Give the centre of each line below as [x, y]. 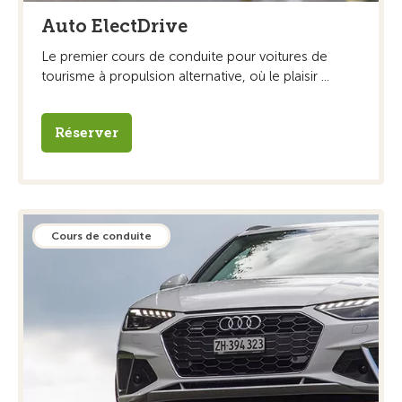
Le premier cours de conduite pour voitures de [184, 56]
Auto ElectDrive [114, 26]
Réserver [87, 132]
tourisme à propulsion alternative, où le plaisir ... [185, 76]
